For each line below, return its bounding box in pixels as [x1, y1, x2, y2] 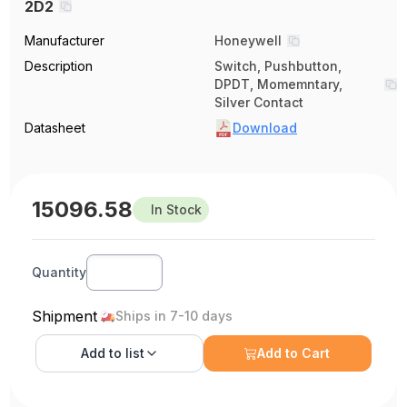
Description [25, 57, 94, 74]
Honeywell [214, 32, 282, 48]
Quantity [32, 263, 87, 280]
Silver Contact [214, 94, 303, 110]
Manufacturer [25, 32, 105, 48]
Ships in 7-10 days [115, 307, 233, 323]
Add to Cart [257, 344, 331, 361]
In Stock [151, 201, 203, 217]
